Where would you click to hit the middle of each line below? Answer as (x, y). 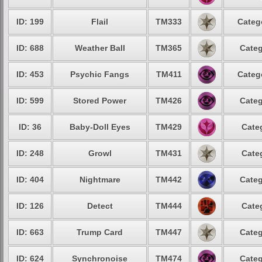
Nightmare (100, 180)
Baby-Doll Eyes (100, 127)
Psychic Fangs (100, 74)
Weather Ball (100, 48)
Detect (100, 206)
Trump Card (100, 232)
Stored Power (100, 101)
